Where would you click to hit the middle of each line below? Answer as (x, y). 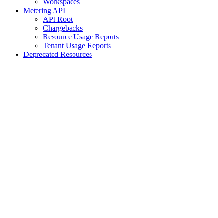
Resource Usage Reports (81, 36)
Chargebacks (63, 28)
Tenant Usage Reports (77, 45)
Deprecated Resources (58, 54)
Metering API (44, 10)
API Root (58, 19)
